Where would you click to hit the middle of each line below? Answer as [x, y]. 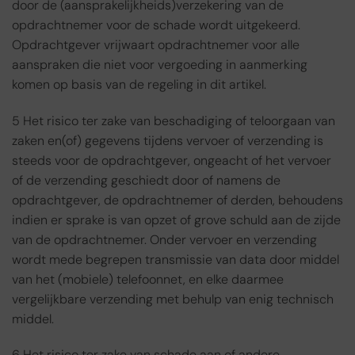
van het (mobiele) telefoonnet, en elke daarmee [148, 279]
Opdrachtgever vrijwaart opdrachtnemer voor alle [156, 44]
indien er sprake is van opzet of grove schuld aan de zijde [176, 219]
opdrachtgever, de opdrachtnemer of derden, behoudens [177, 200]
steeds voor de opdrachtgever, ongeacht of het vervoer [172, 160]
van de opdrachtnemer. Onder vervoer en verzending [164, 239]
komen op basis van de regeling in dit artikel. [139, 84]
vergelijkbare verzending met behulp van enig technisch [173, 299]
